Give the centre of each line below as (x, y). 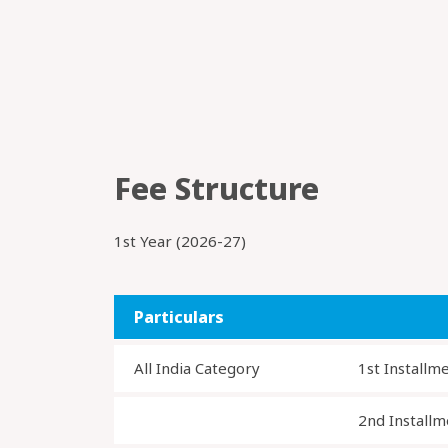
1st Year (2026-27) (180, 241)
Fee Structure (216, 188)
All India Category (197, 368)
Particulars (179, 317)
